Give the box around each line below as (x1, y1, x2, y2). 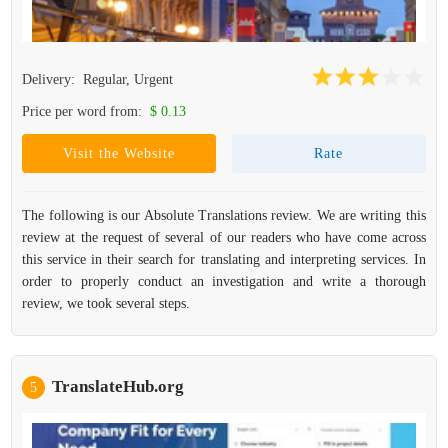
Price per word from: (22, 104, 147, 119)
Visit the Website (63, 146, 176, 161)
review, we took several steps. (22, 296, 191, 311)
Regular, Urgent (83, 72, 174, 87)
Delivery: (22, 72, 80, 87)
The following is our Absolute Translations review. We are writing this (22, 208, 426, 223)
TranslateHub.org (52, 377, 185, 396)
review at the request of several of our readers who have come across (22, 230, 426, 245)
